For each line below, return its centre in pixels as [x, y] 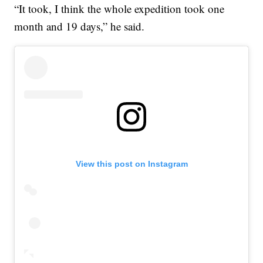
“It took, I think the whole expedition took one [119, 9]
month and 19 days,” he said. [80, 26]
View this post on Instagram [131, 164]
